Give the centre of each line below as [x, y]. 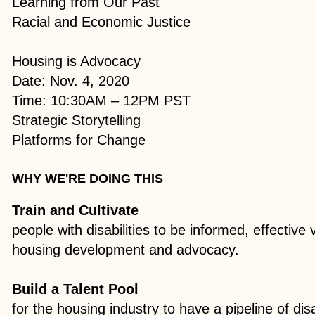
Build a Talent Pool [76, 289]
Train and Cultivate [76, 210]
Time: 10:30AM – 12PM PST [102, 100]
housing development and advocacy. [126, 249]
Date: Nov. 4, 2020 [71, 81]
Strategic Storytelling [77, 120]
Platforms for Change [79, 140]
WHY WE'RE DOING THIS [88, 178]
